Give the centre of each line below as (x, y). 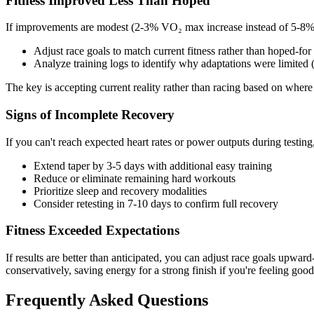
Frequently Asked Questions (107, 300)
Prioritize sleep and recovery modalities (120, 191)
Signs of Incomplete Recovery (90, 114)
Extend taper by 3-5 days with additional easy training (153, 165)
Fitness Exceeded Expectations (93, 231)
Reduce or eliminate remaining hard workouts (135, 178)
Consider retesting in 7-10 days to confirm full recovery (156, 203)
